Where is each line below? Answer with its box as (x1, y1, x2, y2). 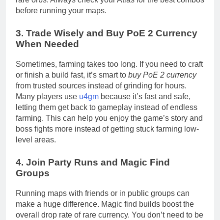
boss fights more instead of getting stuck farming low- (16, 125, 199, 134)
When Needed (16, 39, 79, 50)
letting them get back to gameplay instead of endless (16, 103, 197, 112)
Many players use (16, 92, 79, 101)
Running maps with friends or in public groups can (16, 189, 190, 197)
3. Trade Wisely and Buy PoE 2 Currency (16, 28, 197, 39)
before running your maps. (16, 6, 107, 15)
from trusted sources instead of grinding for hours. (16, 82, 187, 90)
